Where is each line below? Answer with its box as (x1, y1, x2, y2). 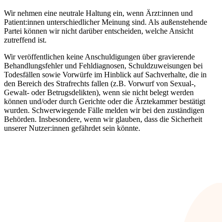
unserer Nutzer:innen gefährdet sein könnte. (4, 123, 140, 132)
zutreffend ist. (4, 35, 47, 44)
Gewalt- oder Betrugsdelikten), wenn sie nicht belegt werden (4, 88, 194, 97)
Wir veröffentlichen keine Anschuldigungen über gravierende (4, 52, 195, 61)
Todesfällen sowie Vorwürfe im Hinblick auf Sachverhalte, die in (4, 70, 207, 79)
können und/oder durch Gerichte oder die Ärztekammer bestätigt (4, 97, 205, 106)
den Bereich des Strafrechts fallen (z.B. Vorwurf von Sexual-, (4, 79, 196, 88)
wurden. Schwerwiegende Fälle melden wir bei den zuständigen (4, 106, 204, 114)
